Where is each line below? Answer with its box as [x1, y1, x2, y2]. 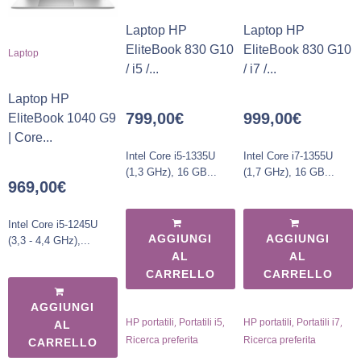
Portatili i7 [296, 316, 340, 328]
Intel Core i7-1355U [243, 149, 333, 162]
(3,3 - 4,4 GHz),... [8, 234, 90, 247]
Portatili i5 [178, 316, 222, 328]
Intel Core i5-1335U [125, 149, 215, 162]
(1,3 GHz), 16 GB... [125, 165, 217, 178]
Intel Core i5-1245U [8, 218, 98, 231]
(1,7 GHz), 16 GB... [243, 165, 334, 178]
